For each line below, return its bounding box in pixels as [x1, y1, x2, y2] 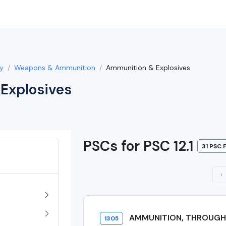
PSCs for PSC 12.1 [83, 137, 194, 155]
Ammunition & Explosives [106, 63, 190, 72]
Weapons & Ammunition [14, 63, 95, 72]
